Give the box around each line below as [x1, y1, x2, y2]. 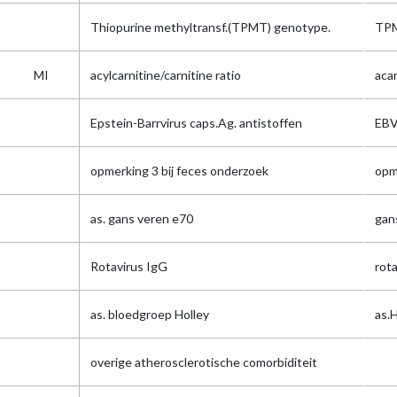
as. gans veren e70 [90, 211, 193, 226]
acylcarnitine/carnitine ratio [90, 67, 241, 82]
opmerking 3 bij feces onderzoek [90, 163, 269, 178]
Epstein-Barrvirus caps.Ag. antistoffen [90, 115, 302, 130]
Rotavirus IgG [90, 259, 167, 274]
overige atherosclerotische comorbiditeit [90, 354, 317, 370]
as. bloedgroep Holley [90, 307, 209, 322]
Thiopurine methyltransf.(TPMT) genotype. [90, 19, 331, 35]
